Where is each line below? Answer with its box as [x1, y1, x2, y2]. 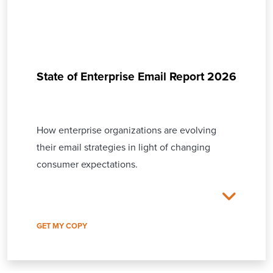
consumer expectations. [37, 157, 138, 171]
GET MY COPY [37, 220, 87, 232]
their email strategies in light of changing [37, 140, 210, 154]
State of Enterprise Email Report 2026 [37, 68, 236, 85]
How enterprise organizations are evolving [37, 123, 216, 137]
